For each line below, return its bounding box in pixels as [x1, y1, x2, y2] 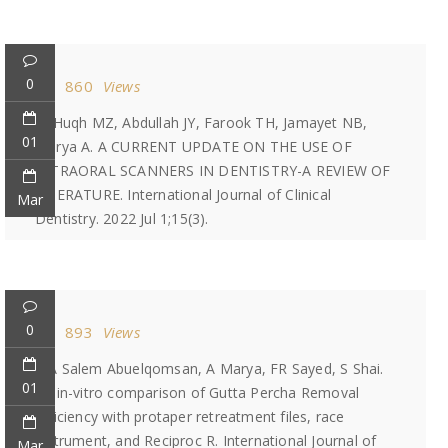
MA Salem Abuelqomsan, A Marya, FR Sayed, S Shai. [35, 359, 384, 378]
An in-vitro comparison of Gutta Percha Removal [35, 383, 360, 402]
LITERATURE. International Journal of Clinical [35, 185, 331, 204]
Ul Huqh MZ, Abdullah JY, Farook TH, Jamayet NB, [35, 113, 368, 132]
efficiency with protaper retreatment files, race [35, 407, 345, 426]
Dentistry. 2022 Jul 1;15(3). [35, 209, 209, 228]
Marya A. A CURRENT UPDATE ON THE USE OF [35, 137, 352, 156]
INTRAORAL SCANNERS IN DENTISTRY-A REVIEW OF [35, 161, 391, 180]
